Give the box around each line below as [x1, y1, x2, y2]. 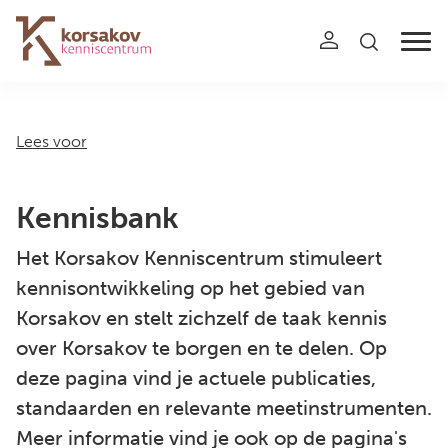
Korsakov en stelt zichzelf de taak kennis [16, 306, 387, 330]
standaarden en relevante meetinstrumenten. [16, 396, 432, 420]
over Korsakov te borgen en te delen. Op [16, 336, 387, 360]
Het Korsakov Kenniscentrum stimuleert [16, 246, 382, 270]
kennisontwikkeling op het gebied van [16, 276, 365, 300]
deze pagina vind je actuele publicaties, [16, 366, 376, 390]
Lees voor [16, 132, 87, 151]
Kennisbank [16, 200, 179, 236]
